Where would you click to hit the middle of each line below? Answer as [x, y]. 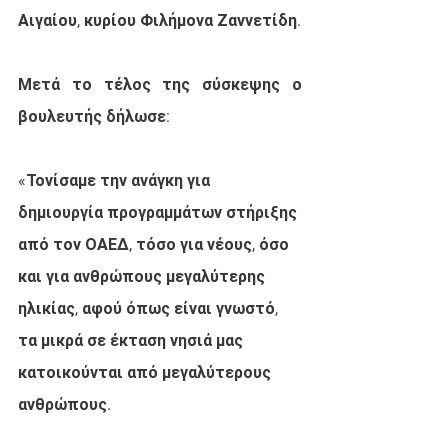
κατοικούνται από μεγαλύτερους [146, 372]
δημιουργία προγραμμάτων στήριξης [159, 212]
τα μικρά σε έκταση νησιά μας [132, 340]
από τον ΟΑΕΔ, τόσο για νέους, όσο [155, 244]
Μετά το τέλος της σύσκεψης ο [160, 84]
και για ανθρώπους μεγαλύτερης [143, 276]
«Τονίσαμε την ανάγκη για [116, 180]
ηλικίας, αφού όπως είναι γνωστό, [150, 308]
